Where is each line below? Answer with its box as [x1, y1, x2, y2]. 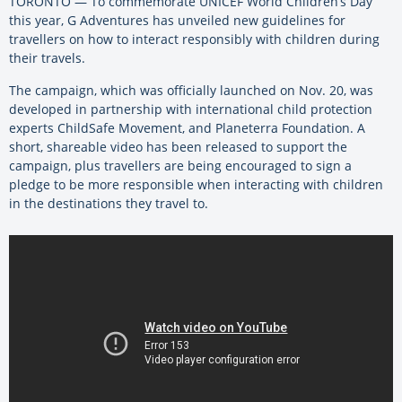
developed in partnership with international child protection [9, 100, 372, 118]
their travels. [9, 49, 85, 67]
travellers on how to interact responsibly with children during [9, 31, 380, 48]
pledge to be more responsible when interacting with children [9, 176, 383, 194]
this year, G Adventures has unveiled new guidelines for [9, 12, 345, 30]
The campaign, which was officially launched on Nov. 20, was [9, 82, 373, 100]
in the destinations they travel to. [9, 195, 208, 213]
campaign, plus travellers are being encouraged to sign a [9, 157, 352, 175]
